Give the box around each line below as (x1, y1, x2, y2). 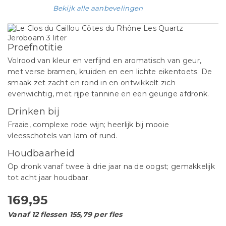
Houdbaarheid (8, 148, 75, 159)
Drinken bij (8, 106, 60, 117)
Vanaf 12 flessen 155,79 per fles (8, 210, 123, 219)
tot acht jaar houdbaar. (8, 173, 90, 182)
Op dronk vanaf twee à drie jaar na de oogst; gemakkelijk (8, 162, 215, 171)
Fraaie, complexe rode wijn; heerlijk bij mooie (8, 120, 169, 129)
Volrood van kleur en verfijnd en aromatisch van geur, (8, 56, 202, 65)
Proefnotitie (8, 42, 63, 53)
